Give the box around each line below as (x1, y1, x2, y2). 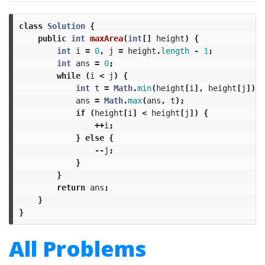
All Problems (9, 234, 146, 263)
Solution (47, 21, 85, 31)
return (56, 182, 85, 192)
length (160, 46, 189, 56)
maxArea (89, 33, 123, 43)
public (37, 33, 66, 43)
